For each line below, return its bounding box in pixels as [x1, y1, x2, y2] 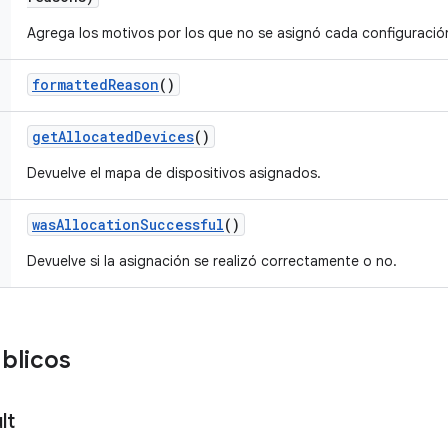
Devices [134, 127, 194, 146]
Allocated [58, 127, 134, 146]
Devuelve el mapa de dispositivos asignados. [27, 164, 321, 182]
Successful [140, 215, 224, 234]
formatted [32, 75, 108, 94]
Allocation [56, 215, 140, 234]
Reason [108, 75, 159, 94]
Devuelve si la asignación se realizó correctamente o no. [27, 252, 397, 270]
